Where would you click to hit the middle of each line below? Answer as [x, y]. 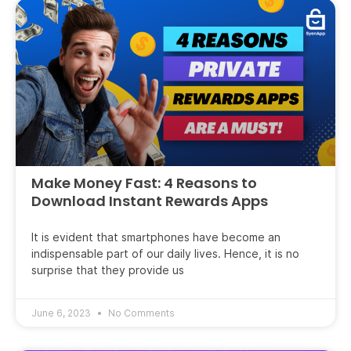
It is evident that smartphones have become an [156, 237]
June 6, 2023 [62, 313]
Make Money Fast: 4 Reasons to [144, 183]
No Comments [140, 313]
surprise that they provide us [108, 270]
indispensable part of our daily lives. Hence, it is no [165, 253]
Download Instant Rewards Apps [150, 201]
